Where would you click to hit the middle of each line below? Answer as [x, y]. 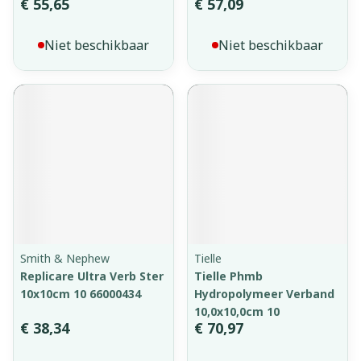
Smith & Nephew [65, 258]
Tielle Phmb [228, 276]
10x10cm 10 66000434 [81, 294]
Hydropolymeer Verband [264, 294]
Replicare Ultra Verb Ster [92, 276]
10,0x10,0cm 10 [237, 311]
